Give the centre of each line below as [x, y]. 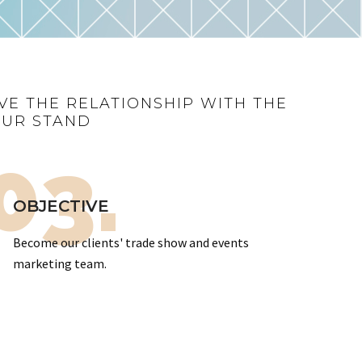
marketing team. [60, 263]
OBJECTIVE [61, 206]
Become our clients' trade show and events [131, 242]
